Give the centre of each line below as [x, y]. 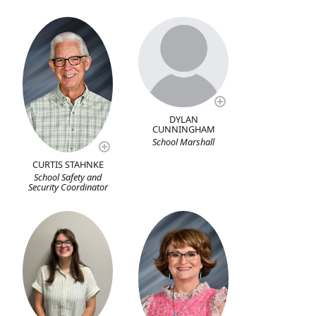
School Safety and [68, 177]
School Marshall [184, 142]
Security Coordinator [68, 187]
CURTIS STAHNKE [68, 165]
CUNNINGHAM [183, 129]
